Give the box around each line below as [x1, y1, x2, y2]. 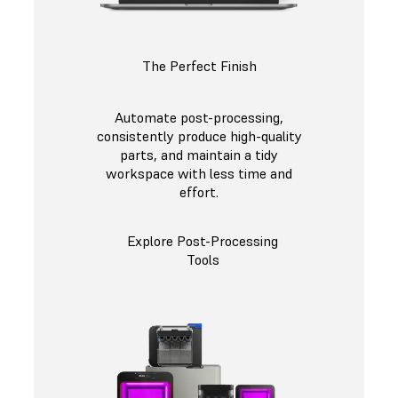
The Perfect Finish [141, 57, 257, 76]
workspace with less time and [106, 164, 292, 183]
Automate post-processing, [115, 108, 283, 127]
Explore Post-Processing [127, 232, 278, 251]
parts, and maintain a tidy [120, 146, 278, 164]
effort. [179, 183, 219, 202]
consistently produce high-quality [96, 127, 302, 146]
